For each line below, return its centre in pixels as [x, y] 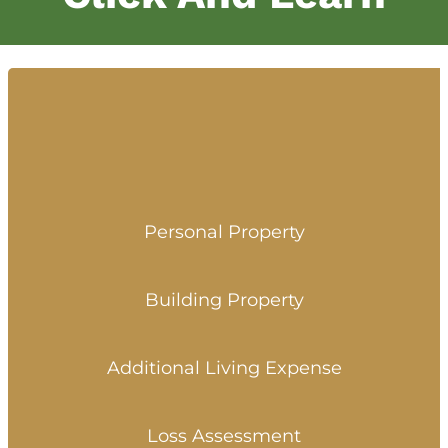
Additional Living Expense [224, 368]
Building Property [224, 300]
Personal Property [224, 232]
